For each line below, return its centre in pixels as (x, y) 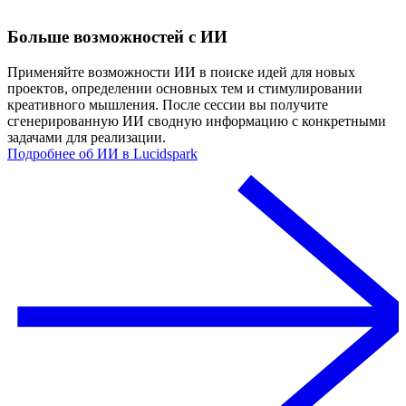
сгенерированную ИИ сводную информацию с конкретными (197, 121)
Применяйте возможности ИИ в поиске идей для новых (181, 72)
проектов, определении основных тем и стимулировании (185, 88)
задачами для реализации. (88, 137)
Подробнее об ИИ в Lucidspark (102, 153)
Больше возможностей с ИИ (117, 37)
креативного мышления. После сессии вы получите (168, 104)
